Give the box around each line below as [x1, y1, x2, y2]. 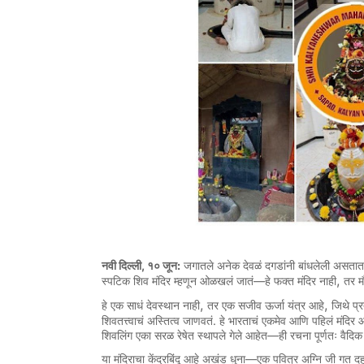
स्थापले [197, 329, 226, 342]
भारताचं [228, 314, 258, 327]
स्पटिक [102, 275, 130, 288]
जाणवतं [183, 314, 213, 327]
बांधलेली [298, 259, 330, 272]
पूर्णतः [314, 329, 337, 342]
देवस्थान [146, 299, 180, 312]
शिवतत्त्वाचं [102, 314, 144, 327]
